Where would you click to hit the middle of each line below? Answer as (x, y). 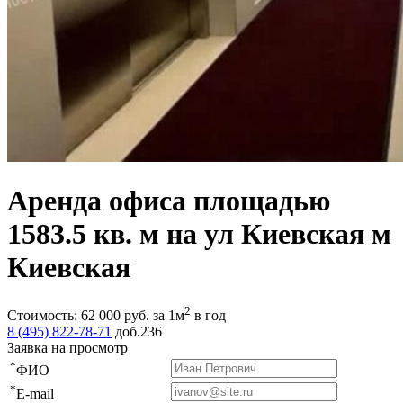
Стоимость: (44, 316)
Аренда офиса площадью (169, 201)
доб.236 (139, 332)
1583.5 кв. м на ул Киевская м (199, 234)
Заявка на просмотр (67, 348)
